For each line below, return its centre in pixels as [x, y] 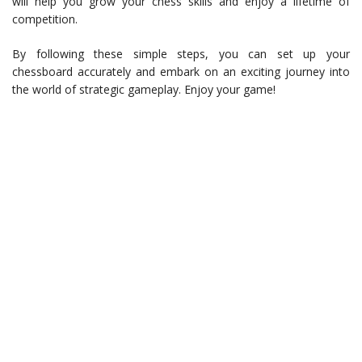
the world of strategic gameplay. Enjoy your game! [144, 90]
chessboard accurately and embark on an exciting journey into [181, 72]
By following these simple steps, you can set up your [181, 54]
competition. [45, 19]
